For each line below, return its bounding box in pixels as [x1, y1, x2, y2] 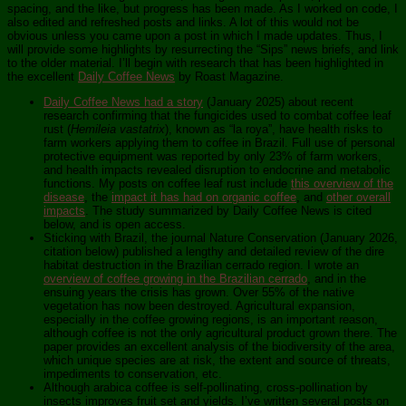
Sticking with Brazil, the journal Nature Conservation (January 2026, [43, 231, 398, 246]
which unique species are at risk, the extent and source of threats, [43, 353, 391, 368]
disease [43, 190, 84, 205]
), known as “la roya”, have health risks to [165, 122, 382, 137]
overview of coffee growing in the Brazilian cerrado [43, 272, 307, 286]
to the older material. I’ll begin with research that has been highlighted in [7, 56, 383, 71]
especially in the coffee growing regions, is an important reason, [43, 313, 378, 327]
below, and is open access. [43, 217, 186, 232]
